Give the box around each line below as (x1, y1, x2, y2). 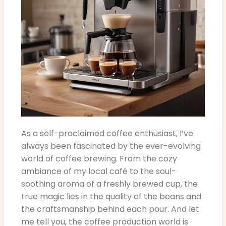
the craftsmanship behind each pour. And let (21, 203, 199, 215)
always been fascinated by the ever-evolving (21, 140, 201, 152)
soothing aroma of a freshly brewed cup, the (21, 178, 198, 190)
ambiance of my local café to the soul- (21, 165, 176, 178)
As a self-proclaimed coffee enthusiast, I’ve (21, 128, 193, 140)
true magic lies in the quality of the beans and (21, 191, 201, 203)
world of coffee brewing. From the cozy (21, 153, 177, 165)
